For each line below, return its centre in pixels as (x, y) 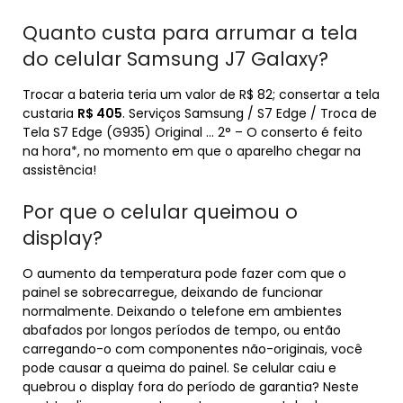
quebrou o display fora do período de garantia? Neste (191, 387)
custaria (50, 113)
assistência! (59, 170)
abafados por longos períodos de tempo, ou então (182, 330)
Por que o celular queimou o (160, 212)
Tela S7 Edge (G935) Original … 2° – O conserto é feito (193, 132)
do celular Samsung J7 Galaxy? (175, 59)
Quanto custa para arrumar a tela (190, 33)
